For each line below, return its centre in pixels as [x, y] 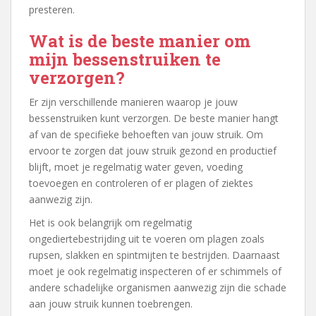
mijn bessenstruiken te [125, 59]
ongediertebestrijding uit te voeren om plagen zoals [147, 238]
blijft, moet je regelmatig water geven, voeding [136, 166]
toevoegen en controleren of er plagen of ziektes [141, 183]
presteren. [52, 9]
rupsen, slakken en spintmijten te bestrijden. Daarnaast [154, 255]
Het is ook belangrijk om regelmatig [110, 222]
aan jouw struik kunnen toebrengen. [111, 303]
